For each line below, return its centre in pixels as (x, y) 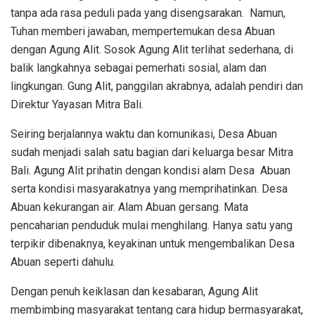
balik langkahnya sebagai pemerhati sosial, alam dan (139, 68)
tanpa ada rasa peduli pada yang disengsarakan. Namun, (148, 13)
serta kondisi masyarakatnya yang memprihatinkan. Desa (149, 189)
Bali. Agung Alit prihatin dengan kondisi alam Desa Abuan (150, 171)
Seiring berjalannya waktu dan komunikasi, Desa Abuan (144, 134)
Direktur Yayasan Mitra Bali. (77, 105)
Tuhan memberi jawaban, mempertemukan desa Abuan (143, 32)
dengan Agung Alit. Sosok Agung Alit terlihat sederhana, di (152, 50)
